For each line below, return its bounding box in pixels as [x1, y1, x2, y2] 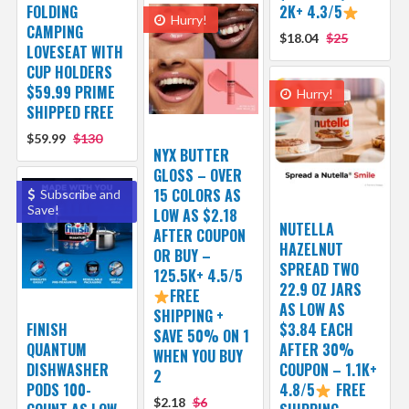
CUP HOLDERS [26, 60, 112, 83]
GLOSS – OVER [152, 163, 242, 186]
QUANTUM [26, 338, 87, 361]
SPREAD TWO [279, 257, 360, 280]
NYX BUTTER [152, 143, 229, 166]
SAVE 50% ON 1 [152, 324, 249, 347]
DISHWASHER [26, 358, 109, 381]
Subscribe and [37, 185, 121, 202]
